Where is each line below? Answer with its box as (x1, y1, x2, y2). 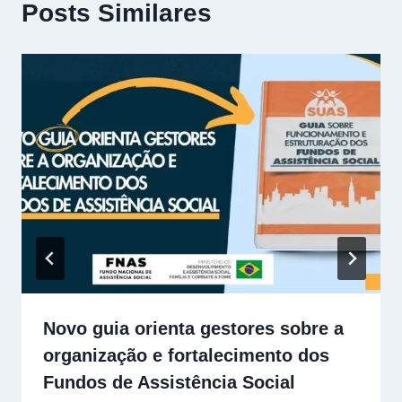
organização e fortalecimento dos (43, 345, 329, 365)
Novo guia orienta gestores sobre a (43, 318, 344, 338)
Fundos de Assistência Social (43, 371, 295, 392)
